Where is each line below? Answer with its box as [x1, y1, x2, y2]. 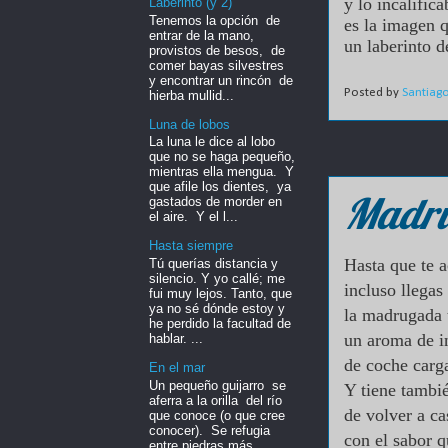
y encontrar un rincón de [149, 72, 293, 88]
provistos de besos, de [149, 42, 285, 58]
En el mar [149, 359, 205, 375]
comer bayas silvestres [149, 57, 288, 73]
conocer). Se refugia [149, 422, 270, 438]
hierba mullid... [149, 87, 234, 103]
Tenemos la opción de [149, 12, 280, 28]
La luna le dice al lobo [149, 134, 283, 150]
